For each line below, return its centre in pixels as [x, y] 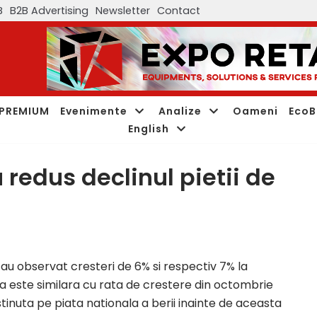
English [148, 128]
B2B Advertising [49, 10]
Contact [179, 10]
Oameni [255, 111]
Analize [180, 111]
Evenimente [94, 111]
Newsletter [123, 10]
